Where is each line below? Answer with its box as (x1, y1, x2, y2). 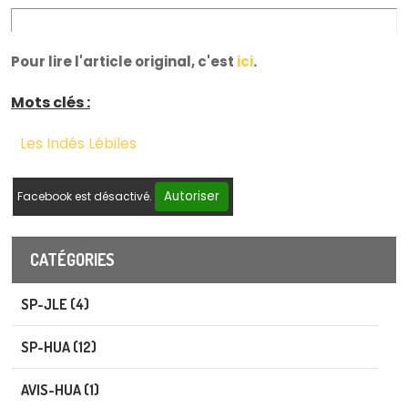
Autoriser (164, 188, 219, 205)
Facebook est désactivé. (17, 189, 155, 204)
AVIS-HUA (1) (21, 381, 99, 399)
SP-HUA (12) (21, 338, 97, 356)
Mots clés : (11, 92, 90, 113)
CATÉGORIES (30, 250, 115, 270)
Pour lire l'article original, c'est (11, 52, 237, 71)
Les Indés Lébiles (20, 133, 137, 154)
